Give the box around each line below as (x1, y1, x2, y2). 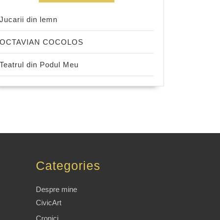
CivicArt (36, 198, 61, 207)
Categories (36, 159, 101, 172)
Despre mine (36, 185, 77, 193)
